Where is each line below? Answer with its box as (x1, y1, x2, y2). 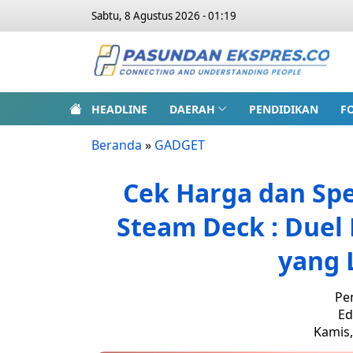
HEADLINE (91, 101, 147, 117)
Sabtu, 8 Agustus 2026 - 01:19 (91, 9, 236, 23)
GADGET (154, 136, 205, 154)
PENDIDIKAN (248, 101, 318, 117)
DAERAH (169, 101, 215, 117)
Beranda (91, 136, 142, 154)
